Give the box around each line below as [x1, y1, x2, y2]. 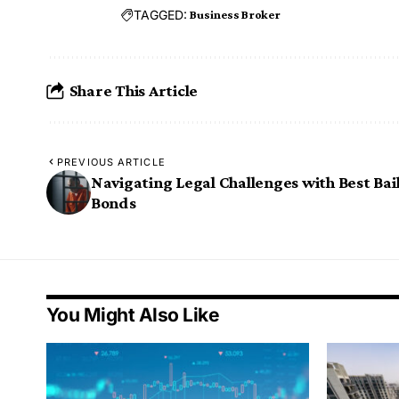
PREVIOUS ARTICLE [57, 156, 166, 169]
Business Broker [190, 7, 281, 22]
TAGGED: [134, 6, 188, 22]
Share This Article [69, 80, 199, 100]
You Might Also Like [46, 304, 220, 327]
